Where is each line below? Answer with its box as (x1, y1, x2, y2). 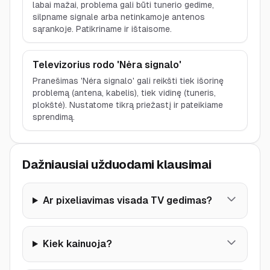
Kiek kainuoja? (42, 238, 112, 250)
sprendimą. (33, 112, 75, 122)
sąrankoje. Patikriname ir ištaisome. (33, 24, 172, 34)
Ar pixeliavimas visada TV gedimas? (42, 195, 212, 206)
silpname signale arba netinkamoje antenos (33, 12, 205, 22)
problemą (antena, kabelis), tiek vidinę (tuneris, (33, 88, 216, 98)
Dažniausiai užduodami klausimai (22, 158, 212, 171)
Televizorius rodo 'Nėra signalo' (33, 59, 181, 71)
